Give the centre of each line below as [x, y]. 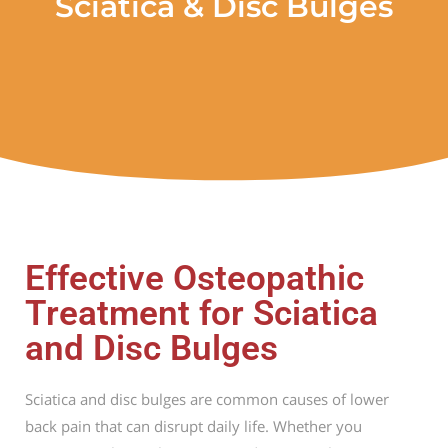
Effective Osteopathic [194, 278]
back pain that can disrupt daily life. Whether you [193, 426]
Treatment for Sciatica [201, 313]
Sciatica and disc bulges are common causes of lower [207, 399]
